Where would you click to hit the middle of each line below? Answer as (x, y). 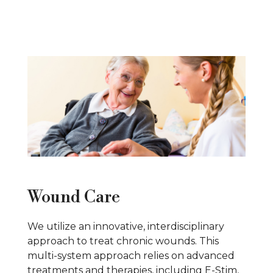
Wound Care (74, 197)
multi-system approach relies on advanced (131, 256)
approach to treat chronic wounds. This (123, 241)
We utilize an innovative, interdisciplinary (126, 226)
